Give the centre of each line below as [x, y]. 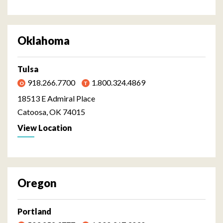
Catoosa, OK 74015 [51, 111]
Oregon [37, 183]
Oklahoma [44, 40]
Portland [34, 211]
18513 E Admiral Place [56, 98]
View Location [45, 127]
